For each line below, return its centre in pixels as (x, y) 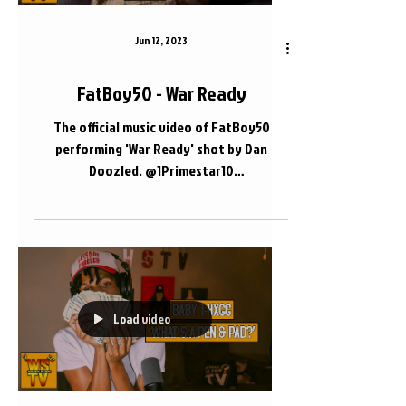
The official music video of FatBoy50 (161, 127)
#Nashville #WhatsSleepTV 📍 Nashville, (161, 214)
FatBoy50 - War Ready (161, 93)
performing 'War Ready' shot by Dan (161, 149)
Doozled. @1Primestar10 (161, 170)
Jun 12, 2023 (161, 40)
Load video (142, 319)
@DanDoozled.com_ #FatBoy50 (161, 192)
